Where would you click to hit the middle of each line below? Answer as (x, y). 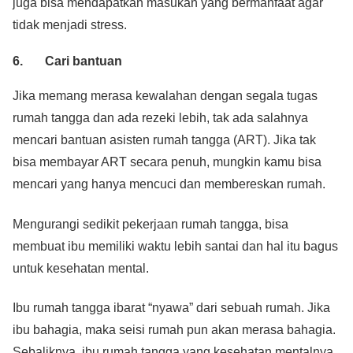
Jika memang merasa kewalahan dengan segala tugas (165, 96)
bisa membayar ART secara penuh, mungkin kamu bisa (167, 162)
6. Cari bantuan (67, 61)
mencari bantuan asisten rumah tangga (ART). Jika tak (164, 140)
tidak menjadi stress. (70, 24)
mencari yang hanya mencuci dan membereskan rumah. (169, 184)
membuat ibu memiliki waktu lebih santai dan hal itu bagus (175, 246)
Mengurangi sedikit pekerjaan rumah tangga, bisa (150, 224)
